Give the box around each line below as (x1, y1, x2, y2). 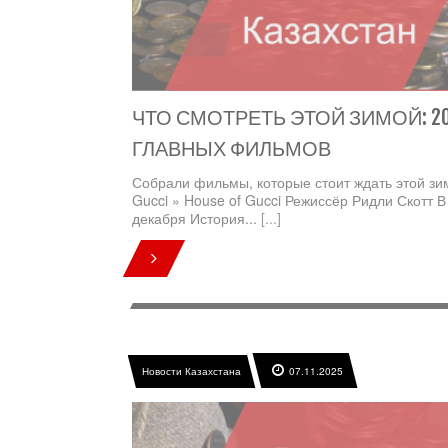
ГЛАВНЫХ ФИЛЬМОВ (132, 136, 331, 162)
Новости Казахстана (141, 364, 242, 379)
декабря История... (132, 208, 261, 229)
